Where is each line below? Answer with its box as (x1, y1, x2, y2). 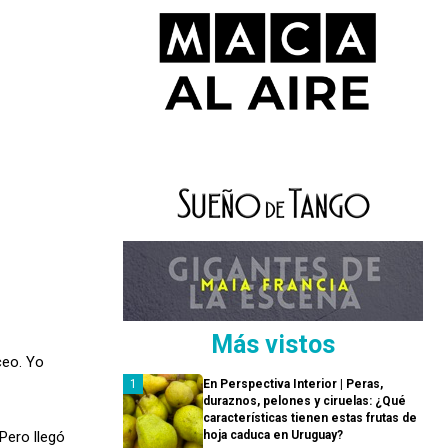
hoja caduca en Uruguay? (203, 428, 343, 443)
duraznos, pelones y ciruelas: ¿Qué (203, 394, 406, 409)
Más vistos (211, 330, 335, 360)
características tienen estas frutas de (203, 411, 417, 426)
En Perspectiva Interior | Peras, (203, 377, 383, 392)
